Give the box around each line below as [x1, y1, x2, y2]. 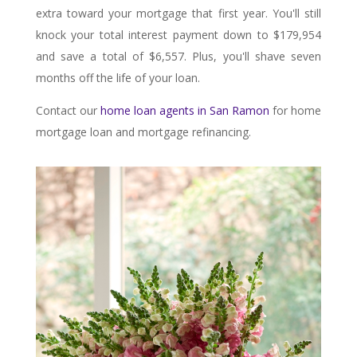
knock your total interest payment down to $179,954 [35, 26, 322, 42]
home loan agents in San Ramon [100, 102, 270, 118]
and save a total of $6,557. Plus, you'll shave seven [35, 48, 322, 64]
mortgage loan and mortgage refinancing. [35, 124, 251, 139]
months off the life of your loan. [35, 69, 200, 85]
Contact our [35, 102, 100, 118]
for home [269, 102, 322, 118]
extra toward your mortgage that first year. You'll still [35, 5, 322, 21]
